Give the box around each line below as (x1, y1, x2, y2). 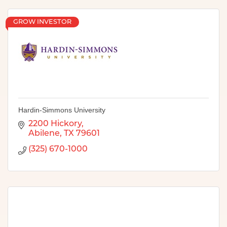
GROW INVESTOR (13, 18, 71, 25)
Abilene (28, 129, 60, 138)
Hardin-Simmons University (18, 105, 105, 114)
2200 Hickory (28, 120, 82, 128)
